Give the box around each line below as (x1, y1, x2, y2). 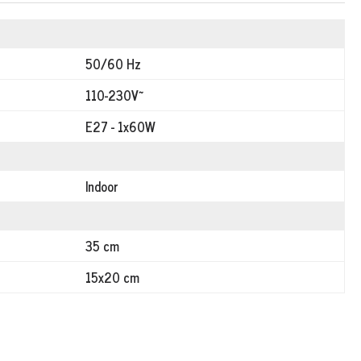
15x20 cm (85, 267, 139, 288)
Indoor (85, 176, 118, 197)
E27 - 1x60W (85, 116, 156, 137)
